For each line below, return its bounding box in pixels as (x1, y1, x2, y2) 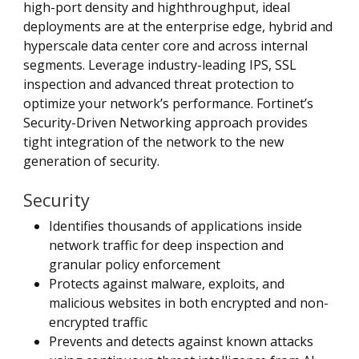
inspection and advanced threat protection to (23, 75, 294, 93)
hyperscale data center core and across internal (23, 36, 308, 54)
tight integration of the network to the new (23, 132, 284, 151)
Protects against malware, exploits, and (49, 274, 284, 292)
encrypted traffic (49, 313, 147, 331)
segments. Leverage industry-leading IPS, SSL (23, 55, 296, 74)
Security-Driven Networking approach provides (23, 113, 308, 131)
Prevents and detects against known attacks (49, 332, 313, 350)
